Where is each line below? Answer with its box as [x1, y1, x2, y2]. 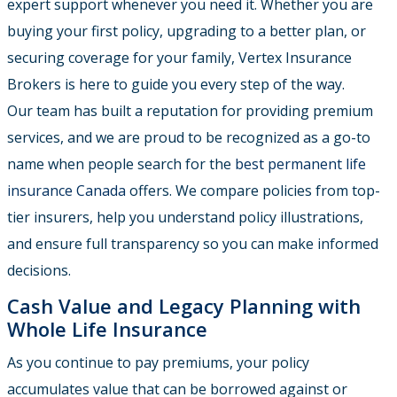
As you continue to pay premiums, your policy [7, 353, 309, 373]
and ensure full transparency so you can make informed [7, 234, 378, 254]
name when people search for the [7, 154, 235, 175]
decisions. [7, 261, 71, 281]
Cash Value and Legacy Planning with [7, 292, 361, 320]
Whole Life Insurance [7, 315, 207, 343]
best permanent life [235, 154, 366, 175]
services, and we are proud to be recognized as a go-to [7, 128, 370, 148]
